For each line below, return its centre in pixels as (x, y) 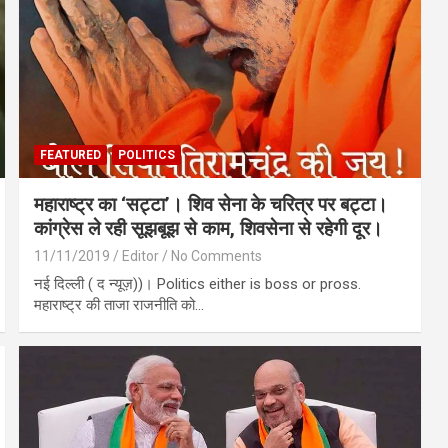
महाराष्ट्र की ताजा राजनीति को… (119, 304)
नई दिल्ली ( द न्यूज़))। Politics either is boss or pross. (198, 283)
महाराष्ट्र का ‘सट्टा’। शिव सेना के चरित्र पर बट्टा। (211, 204)
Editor (141, 255)
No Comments (217, 255)
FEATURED (71, 154)
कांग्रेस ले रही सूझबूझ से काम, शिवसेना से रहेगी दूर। (209, 228)
